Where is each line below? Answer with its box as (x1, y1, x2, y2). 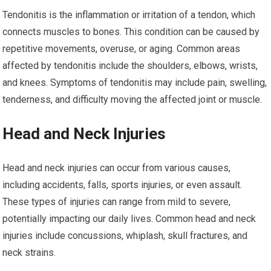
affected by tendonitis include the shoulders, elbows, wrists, (2, 60, 258, 71)
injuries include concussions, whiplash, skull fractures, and (2, 230, 248, 241)
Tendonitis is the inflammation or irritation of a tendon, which (2, 9, 256, 21)
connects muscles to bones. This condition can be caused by (2, 26, 260, 38)
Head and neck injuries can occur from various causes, (2, 162, 231, 174)
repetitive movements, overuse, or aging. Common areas (2, 43, 241, 54)
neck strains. (2, 247, 56, 258)
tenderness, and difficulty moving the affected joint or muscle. (2, 94, 263, 105)
